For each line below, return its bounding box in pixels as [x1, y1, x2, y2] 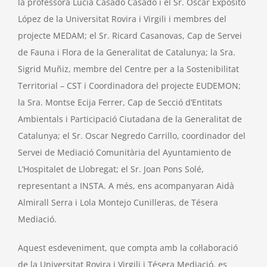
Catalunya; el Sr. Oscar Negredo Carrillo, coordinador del [17, 130, 246, 142]
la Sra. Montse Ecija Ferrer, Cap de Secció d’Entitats [17, 97, 222, 108]
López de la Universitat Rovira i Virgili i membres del [17, 13, 226, 25]
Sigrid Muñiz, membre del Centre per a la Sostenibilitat [17, 63, 239, 75]
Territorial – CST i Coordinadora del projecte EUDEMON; [17, 80, 241, 92]
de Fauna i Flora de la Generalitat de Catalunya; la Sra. [17, 46, 235, 58]
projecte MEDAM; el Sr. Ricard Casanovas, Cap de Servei [17, 30, 242, 42]
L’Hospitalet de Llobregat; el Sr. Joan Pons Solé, [17, 163, 204, 175]
